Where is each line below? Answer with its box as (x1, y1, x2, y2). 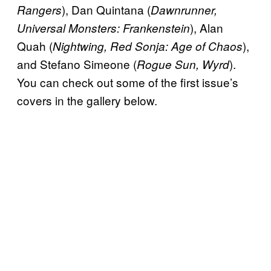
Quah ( (17, 37, 53, 54)
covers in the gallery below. (17, 91, 157, 108)
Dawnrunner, (151, 1, 217, 18)
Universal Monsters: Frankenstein (17, 19, 190, 36)
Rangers (17, 1, 62, 18)
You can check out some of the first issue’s (17, 73, 238, 90)
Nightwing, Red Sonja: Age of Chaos (53, 38, 243, 54)
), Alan (190, 19, 223, 36)
